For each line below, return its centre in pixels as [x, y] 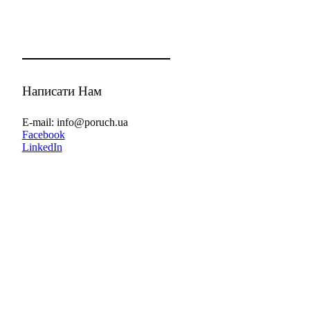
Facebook [43, 135]
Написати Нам [62, 91]
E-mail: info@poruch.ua [75, 122]
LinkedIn [42, 147]
